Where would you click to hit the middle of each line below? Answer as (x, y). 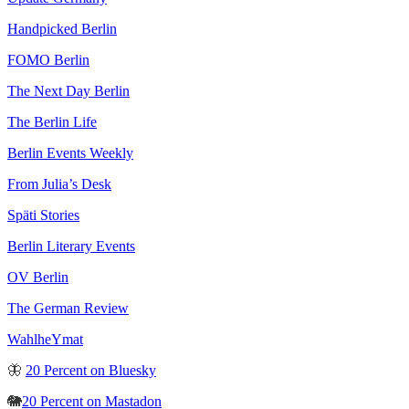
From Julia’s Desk (59, 184)
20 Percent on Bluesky (91, 370)
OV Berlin (38, 277)
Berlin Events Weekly (70, 152)
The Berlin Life (52, 121)
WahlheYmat (45, 339)
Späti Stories (43, 215)
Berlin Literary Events (71, 246)
